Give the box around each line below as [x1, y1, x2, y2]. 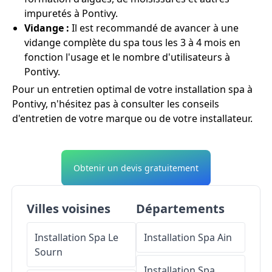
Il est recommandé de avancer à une [69, 21, 239, 35]
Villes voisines [27, 200, 110, 217]
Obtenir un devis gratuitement [73, 162, 199, 174]
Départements [136, 200, 225, 217]
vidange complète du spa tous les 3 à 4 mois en [24, 36, 240, 50]
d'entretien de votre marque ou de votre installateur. [12, 112, 253, 126]
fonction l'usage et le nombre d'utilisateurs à [24, 50, 230, 64]
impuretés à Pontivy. [24, 7, 118, 21]
